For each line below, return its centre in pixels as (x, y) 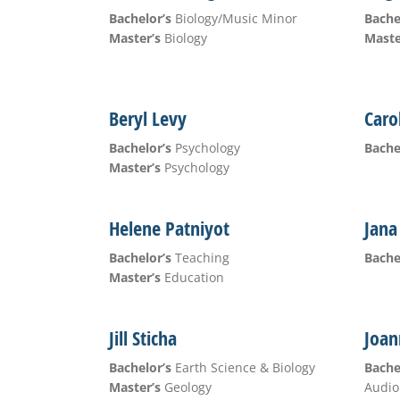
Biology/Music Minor (234, 18)
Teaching (200, 258)
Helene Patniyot (169, 229)
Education (192, 277)
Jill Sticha (142, 338)
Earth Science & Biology (243, 367)
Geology (186, 387)
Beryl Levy (147, 119)
